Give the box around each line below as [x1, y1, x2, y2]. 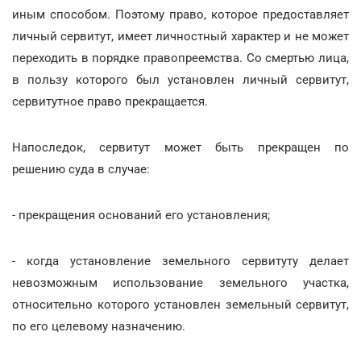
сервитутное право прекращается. [12, 93, 208, 109]
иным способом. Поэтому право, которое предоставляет [12, 6, 349, 22]
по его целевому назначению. [12, 318, 185, 334]
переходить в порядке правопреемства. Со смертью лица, [12, 50, 349, 65]
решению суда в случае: [12, 161, 150, 176]
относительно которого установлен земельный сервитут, [12, 297, 349, 312]
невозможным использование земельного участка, [12, 275, 349, 290]
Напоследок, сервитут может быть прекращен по [12, 139, 349, 155]
